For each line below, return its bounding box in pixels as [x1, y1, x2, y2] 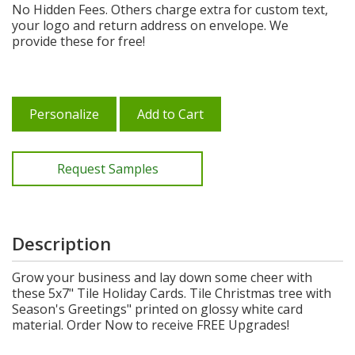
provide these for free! [12, 32, 145, 50]
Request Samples [56, 160, 158, 177]
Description [12, 231, 111, 256]
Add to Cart [137, 105, 204, 123]
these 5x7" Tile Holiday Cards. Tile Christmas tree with [12, 284, 331, 302]
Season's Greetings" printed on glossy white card [12, 300, 303, 318]
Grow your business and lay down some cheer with [12, 269, 312, 286]
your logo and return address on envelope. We [12, 17, 288, 34]
